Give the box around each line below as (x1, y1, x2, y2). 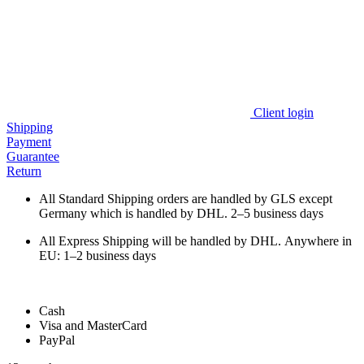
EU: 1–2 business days (39, 248, 156, 262)
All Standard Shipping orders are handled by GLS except (39, 191, 332, 206)
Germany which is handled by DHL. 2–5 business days (39, 206, 327, 220)
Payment (6, 134, 51, 149)
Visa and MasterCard (39, 318, 147, 332)
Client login (253, 105, 314, 119)
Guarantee (6, 149, 59, 163)
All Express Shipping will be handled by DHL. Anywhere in (39, 233, 352, 248)
